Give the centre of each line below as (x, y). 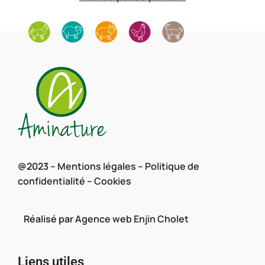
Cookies (113, 181)
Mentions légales (97, 166)
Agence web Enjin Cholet (132, 219)
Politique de (172, 166)
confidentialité (51, 181)
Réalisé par (46, 219)
